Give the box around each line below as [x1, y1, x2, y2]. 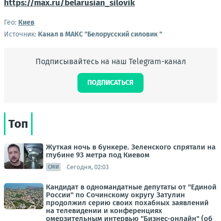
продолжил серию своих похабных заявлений [46, 198, 209, 207]
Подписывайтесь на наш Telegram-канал [35, 57, 186, 66]
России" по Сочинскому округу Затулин [46, 190, 185, 199]
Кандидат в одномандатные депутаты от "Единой [46, 183, 217, 191]
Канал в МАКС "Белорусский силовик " [38, 30, 162, 38]
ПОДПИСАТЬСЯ [87, 78, 134, 87]
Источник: [4, 30, 38, 38]
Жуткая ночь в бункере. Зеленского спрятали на [46, 143, 216, 151]
